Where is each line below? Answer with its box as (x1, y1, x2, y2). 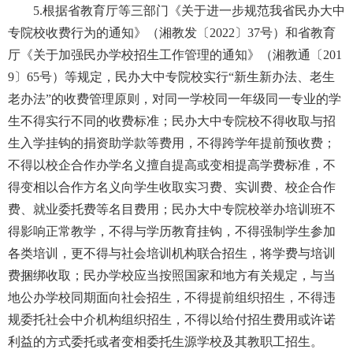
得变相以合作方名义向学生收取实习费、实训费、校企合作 (8, 180, 336, 194)
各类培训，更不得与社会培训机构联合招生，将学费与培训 (8, 246, 336, 260)
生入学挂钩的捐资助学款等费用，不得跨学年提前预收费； (8, 136, 336, 150)
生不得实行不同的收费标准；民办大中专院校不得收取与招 (8, 113, 336, 128)
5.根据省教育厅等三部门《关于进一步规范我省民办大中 (33, 3, 345, 17)
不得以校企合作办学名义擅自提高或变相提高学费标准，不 (8, 158, 336, 172)
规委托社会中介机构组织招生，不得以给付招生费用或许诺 (8, 312, 336, 326)
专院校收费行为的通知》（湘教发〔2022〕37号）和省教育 (8, 25, 336, 39)
